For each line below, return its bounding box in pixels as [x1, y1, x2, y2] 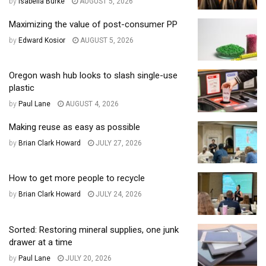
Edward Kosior [18, 36, 65, 45]
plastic [9, 83, 34, 94]
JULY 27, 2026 [94, 138, 142, 147]
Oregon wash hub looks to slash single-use [9, 70, 178, 81]
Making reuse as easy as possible [9, 121, 140, 132]
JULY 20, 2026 [64, 254, 112, 262]
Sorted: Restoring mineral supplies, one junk [9, 224, 179, 235]
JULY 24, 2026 [94, 190, 142, 199]
